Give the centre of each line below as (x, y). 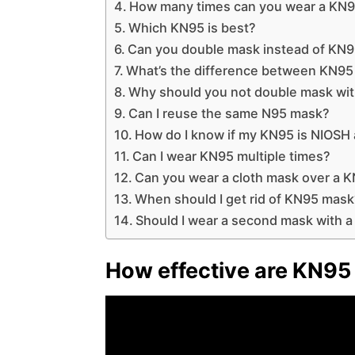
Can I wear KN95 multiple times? (232, 156)
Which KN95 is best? (193, 27)
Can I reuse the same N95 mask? (229, 113)
